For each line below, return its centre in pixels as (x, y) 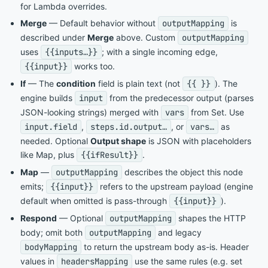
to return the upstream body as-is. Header (165, 246)
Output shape (118, 141)
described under (54, 37)
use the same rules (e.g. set (187, 261)
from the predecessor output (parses (180, 98)
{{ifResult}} (109, 155)
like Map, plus (48, 154)
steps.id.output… (129, 127)
